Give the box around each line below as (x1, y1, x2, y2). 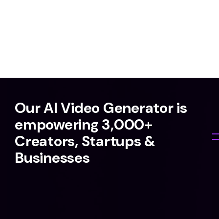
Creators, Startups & (15, 131, 155, 151)
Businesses (15, 148, 90, 167)
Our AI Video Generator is (15, 98, 187, 117)
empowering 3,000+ (15, 115, 153, 134)
